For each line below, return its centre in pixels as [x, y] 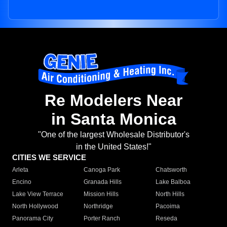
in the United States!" [113, 147]
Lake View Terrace [38, 194]
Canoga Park [102, 170]
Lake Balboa [173, 182]
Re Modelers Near [113, 101]
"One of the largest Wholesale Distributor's [113, 135]
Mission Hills [101, 194]
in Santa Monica [113, 119]
